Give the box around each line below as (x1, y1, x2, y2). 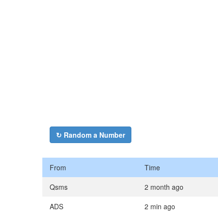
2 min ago (145, 201, 175, 212)
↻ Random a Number (56, 130, 125, 140)
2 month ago (145, 182, 183, 192)
